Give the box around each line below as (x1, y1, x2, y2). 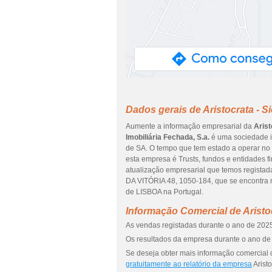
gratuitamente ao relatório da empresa (126, 260, 252, 268)
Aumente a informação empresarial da (126, 122, 254, 131)
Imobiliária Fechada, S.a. (126, 133, 209, 141)
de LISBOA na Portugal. (126, 188, 203, 196)
